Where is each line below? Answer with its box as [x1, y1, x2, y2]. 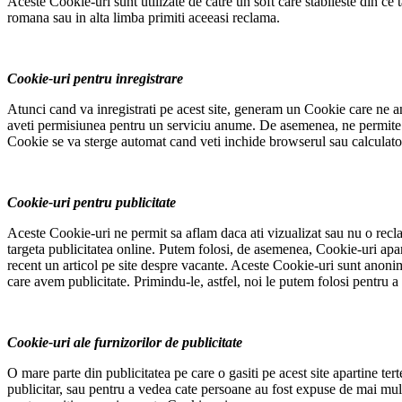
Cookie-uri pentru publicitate [7, 195, 176, 211]
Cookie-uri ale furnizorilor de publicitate [7, 335, 242, 351]
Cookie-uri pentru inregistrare [7, 71, 183, 87]
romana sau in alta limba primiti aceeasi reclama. [7, 10, 280, 26]
